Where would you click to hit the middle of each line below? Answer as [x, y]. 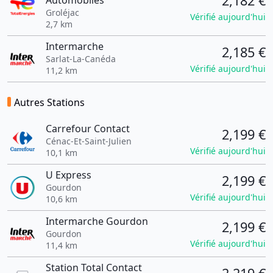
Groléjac [62, 12]
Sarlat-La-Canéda [80, 59]
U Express [68, 175]
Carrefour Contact [87, 129]
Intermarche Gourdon [97, 221]
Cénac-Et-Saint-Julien [88, 141]
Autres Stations [49, 102]
